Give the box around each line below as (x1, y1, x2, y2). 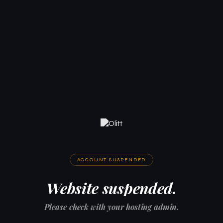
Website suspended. (46, 177, 177, 198)
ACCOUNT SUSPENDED (77, 156, 146, 163)
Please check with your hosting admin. (44, 201, 179, 212)
